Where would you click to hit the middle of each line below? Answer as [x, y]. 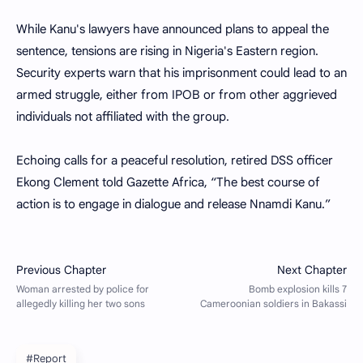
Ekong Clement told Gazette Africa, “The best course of [168, 182]
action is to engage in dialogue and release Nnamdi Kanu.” [173, 204]
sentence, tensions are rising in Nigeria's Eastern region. [167, 51]
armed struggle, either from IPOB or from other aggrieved [177, 95]
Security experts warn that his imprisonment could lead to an [181, 73]
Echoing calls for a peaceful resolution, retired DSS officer [175, 160]
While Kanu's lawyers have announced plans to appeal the [173, 29]
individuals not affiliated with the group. [123, 117]
